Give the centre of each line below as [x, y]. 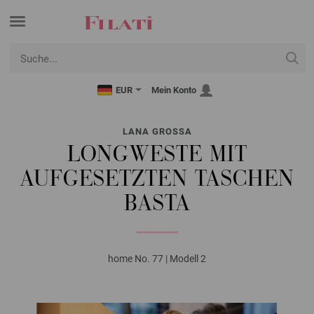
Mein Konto [174, 90]
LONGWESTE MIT [157, 156]
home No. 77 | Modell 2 [157, 259]
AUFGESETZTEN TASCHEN [157, 180]
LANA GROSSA [157, 131]
